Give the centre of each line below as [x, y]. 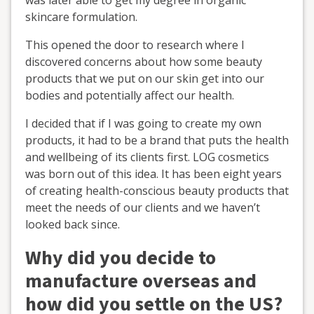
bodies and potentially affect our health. [130, 95]
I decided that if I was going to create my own [143, 123]
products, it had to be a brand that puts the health [157, 140]
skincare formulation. [81, 16]
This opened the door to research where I [135, 45]
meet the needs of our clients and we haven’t [143, 207]
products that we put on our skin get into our [145, 78]
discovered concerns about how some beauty [144, 61]
